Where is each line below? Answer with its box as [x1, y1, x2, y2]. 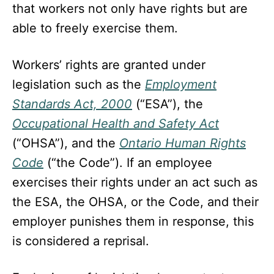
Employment [145, 77, 217, 92]
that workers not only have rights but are [12, 1, 248, 17]
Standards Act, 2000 [12, 97, 132, 112]
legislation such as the [12, 77, 145, 92]
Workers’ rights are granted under [12, 57, 206, 73]
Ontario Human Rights [119, 136, 246, 151]
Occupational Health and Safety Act [12, 116, 219, 131]
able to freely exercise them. [12, 21, 178, 36]
